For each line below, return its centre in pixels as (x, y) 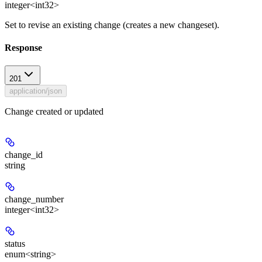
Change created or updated (54, 112)
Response (23, 47)
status (15, 244)
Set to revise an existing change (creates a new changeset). (112, 25)
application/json (36, 91)
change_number (34, 199)
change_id (24, 155)
